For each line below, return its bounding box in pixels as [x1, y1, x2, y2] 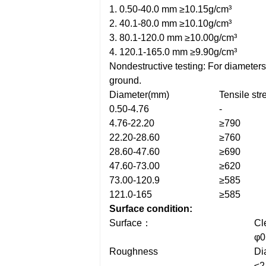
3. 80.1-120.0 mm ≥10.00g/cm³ [109, 33, 237, 43]
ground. [109, 75, 141, 85]
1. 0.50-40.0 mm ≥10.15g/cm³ [109, 4, 232, 14]
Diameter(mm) [109, 90, 169, 100]
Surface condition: [109, 204, 192, 214]
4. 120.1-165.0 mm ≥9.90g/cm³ [109, 47, 237, 57]
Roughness [109, 246, 158, 256]
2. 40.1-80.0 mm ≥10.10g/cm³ [109, 18, 232, 28]
